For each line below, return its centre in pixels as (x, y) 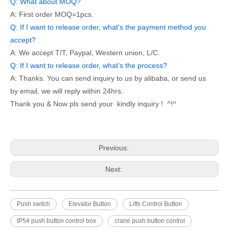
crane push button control (150, 221)
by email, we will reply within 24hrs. (67, 91)
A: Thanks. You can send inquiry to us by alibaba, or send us (108, 78)
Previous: (114, 148)
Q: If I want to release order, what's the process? (89, 66)
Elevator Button (90, 204)
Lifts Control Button (156, 204)
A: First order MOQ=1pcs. (52, 15)
